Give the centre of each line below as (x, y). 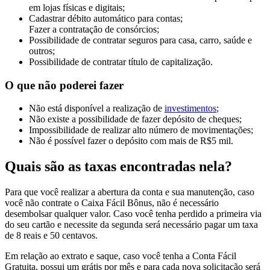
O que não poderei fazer (64, 85)
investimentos (190, 108)
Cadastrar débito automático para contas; (106, 18)
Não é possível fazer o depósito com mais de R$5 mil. (131, 141)
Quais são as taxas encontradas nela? (118, 167)
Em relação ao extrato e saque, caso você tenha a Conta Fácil (121, 256)
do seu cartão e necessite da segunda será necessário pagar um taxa (131, 225)
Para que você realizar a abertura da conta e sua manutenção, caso (130, 192)
